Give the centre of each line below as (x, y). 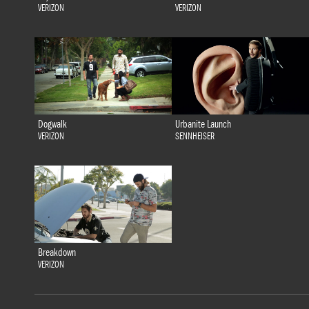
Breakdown (57, 252)
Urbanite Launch (203, 124)
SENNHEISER (195, 136)
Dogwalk (52, 124)
